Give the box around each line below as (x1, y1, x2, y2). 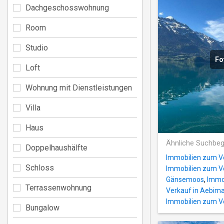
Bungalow (25, 202, 59, 212)
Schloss (25, 162, 54, 172)
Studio (25, 42, 48, 52)
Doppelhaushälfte (25, 142, 87, 152)
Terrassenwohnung (25, 182, 91, 192)
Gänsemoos (166, 175, 204, 184)
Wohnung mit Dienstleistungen (25, 82, 132, 92)
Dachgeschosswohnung (25, 2, 109, 12)
